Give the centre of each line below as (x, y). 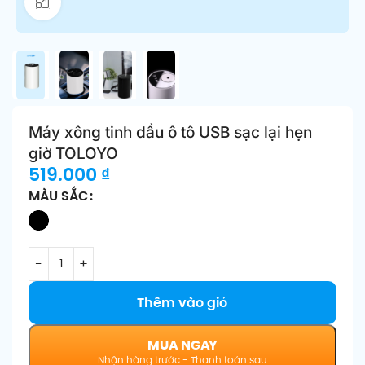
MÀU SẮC (58, 196)
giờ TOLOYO (73, 153)
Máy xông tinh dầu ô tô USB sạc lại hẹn (170, 132)
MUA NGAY (182, 345)
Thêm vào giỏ (182, 302)
